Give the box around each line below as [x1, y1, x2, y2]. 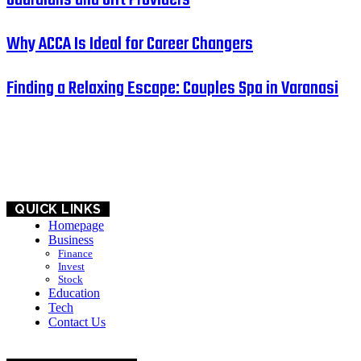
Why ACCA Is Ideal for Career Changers [6, 29, 253, 59]
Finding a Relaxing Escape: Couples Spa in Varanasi [6, 73, 338, 103]
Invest [58, 259, 85, 272]
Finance [58, 247, 93, 259]
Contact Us [48, 314, 106, 329]
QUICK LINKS [15, 201, 102, 217]
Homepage [48, 218, 104, 232]
